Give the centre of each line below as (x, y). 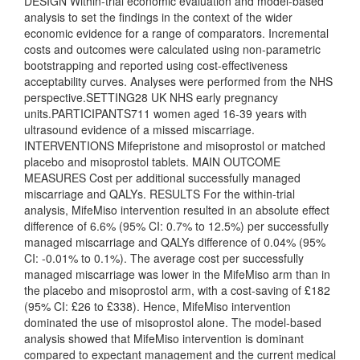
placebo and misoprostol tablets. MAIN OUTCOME (152, 162)
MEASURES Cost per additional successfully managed (162, 178)
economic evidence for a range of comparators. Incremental (176, 33)
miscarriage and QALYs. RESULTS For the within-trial (160, 194)
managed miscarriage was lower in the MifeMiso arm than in (177, 274)
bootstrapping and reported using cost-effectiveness (156, 65)
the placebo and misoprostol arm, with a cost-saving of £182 (177, 290)
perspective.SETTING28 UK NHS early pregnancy (151, 98)
